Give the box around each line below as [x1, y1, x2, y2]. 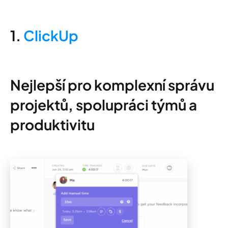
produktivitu [10, 116, 95, 133]
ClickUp [23, 26, 78, 44]
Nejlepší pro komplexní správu [10, 76, 214, 94]
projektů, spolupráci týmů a [10, 96, 197, 113]
